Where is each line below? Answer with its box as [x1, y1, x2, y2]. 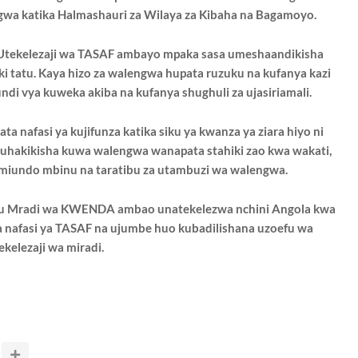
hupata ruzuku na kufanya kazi [165, 66, 331, 80]
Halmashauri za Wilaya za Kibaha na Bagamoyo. [57, 7, 316, 22]
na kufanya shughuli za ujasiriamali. [120, 85, 312, 99]
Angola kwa [272, 201, 336, 216]
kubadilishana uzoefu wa [177, 221, 313, 235]
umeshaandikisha [228, 46, 324, 61]
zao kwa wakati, [245, 143, 332, 157]
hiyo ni [286, 124, 324, 138]
